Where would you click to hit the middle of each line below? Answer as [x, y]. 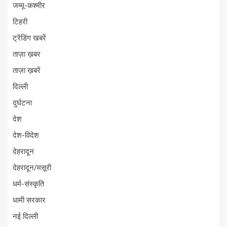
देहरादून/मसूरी [32, 168]
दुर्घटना [22, 103]
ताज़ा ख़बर [27, 54]
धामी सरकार [29, 200]
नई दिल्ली [25, 217]
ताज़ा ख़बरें [27, 71]
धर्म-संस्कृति [28, 184]
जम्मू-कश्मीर [29, 6]
